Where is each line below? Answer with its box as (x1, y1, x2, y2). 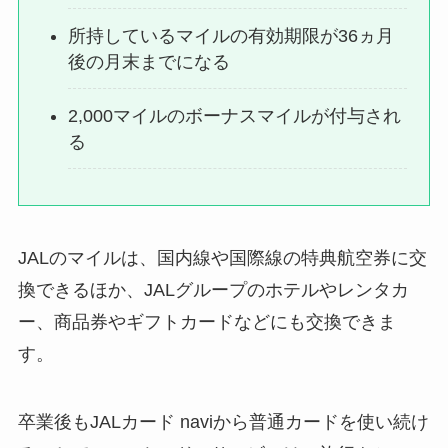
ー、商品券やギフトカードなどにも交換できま (17, 311, 396, 332)
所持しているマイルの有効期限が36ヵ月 (68, 25, 395, 46)
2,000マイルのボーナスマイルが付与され (68, 105, 402, 126)
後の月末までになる (68, 51, 231, 72)
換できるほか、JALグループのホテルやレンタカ (17, 279, 409, 300)
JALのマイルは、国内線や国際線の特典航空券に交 (17, 247, 427, 268)
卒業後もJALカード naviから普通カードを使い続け (17, 411, 429, 432)
